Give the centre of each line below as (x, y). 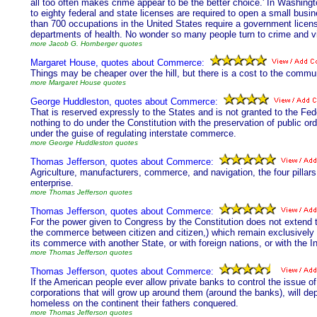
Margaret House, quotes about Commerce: (117, 63)
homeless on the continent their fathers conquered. (134, 303)
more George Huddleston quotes (84, 143)
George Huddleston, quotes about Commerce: (124, 102)
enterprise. (52, 183)
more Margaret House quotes (78, 82)
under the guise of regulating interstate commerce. (133, 133)
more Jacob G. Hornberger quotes (86, 44)
